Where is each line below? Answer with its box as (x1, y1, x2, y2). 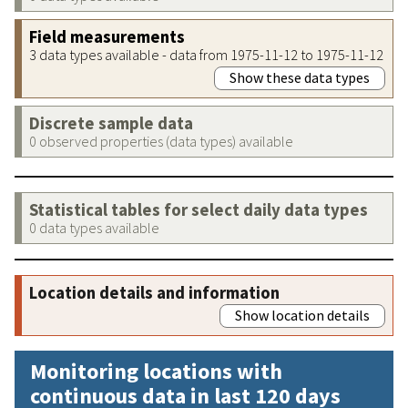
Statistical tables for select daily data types (29, 199, 368, 220)
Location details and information (29, 281, 280, 303)
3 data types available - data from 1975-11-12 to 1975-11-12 (29, 45, 383, 64)
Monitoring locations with (30, 356, 282, 385)
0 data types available (29, 218, 159, 237)
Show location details (235, 305, 370, 324)
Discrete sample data (29, 112, 193, 134)
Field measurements (29, 25, 185, 47)
